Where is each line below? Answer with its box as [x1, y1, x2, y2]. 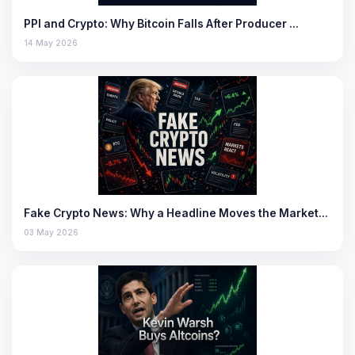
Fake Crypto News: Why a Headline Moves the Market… [24, 206, 328, 219]
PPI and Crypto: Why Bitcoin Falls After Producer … [24, 17, 299, 30]
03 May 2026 [24, 227, 78, 237]
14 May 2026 [24, 37, 78, 48]
